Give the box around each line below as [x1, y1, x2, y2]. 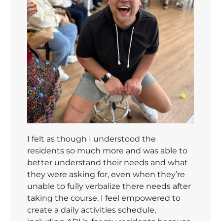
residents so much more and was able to [27, 146, 187, 155]
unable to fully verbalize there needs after [27, 181, 191, 191]
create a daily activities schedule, [27, 205, 156, 215]
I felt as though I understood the [27, 134, 156, 144]
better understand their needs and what [27, 157, 188, 167]
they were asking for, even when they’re [27, 169, 185, 179]
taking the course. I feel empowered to [27, 193, 181, 203]
